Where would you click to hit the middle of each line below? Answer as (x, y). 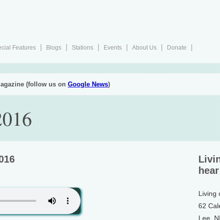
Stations (82, 48)
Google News (88, 84)
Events (113, 48)
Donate (177, 48)
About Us (144, 48)
